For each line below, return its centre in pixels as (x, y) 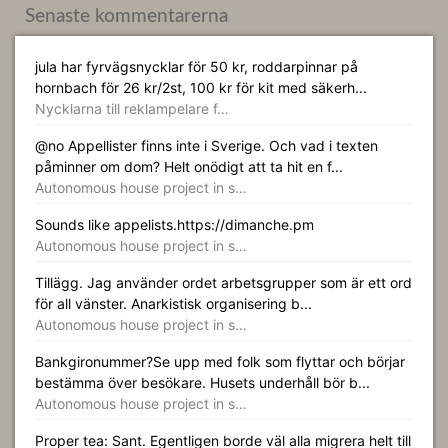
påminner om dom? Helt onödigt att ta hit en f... (189, 166)
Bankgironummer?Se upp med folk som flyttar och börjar (220, 361)
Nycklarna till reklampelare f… (132, 108)
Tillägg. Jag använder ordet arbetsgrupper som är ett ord (223, 282)
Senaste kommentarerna (126, 16)
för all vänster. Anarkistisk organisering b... (173, 303)
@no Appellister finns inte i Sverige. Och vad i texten (206, 145)
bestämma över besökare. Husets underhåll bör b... (202, 382)
